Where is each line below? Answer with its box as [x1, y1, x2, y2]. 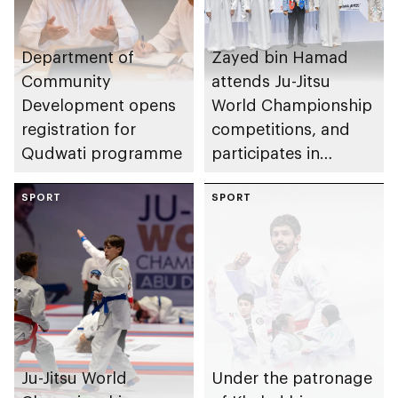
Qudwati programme [21, 143, 182, 163]
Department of [21, 47, 134, 68]
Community [21, 71, 111, 92]
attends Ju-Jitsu [211, 71, 331, 92]
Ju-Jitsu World [21, 367, 128, 387]
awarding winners [211, 167, 346, 187]
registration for [21, 119, 136, 139]
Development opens [21, 95, 176, 115]
